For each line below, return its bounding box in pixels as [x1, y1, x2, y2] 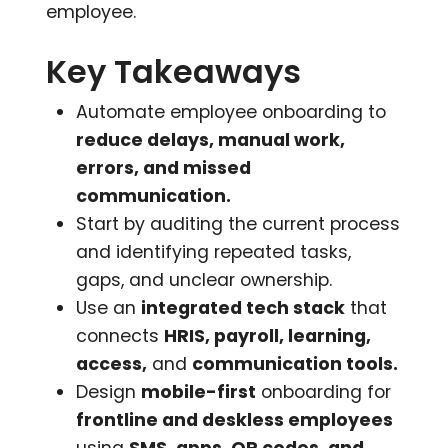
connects [76, 323, 165, 348]
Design [76, 379, 142, 404]
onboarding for [256, 379, 392, 404]
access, [76, 351, 148, 376]
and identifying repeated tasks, [76, 239, 352, 264]
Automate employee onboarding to [76, 99, 387, 124]
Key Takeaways [46, 48, 302, 94]
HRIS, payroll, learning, [164, 323, 372, 348]
